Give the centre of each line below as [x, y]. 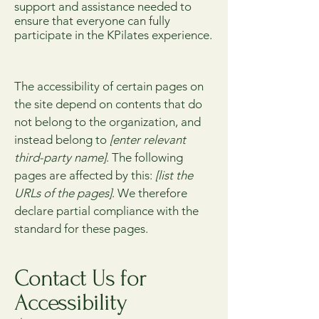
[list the [174, 175]
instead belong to [62, 139]
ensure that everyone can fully [92, 20]
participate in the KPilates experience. [113, 35]
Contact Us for [80, 278]
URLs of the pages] [63, 193]
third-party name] [60, 157]
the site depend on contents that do [108, 104]
